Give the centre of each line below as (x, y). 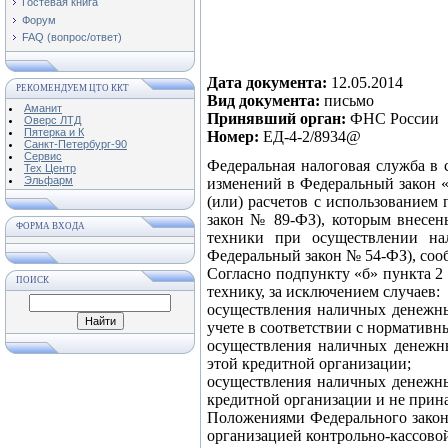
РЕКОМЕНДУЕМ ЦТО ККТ (72, 88)
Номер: (233, 136)
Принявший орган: (276, 118)
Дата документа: (267, 82)
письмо (347, 100)
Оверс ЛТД (52, 120)
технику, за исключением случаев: (323, 291)
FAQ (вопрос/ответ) (72, 37)
